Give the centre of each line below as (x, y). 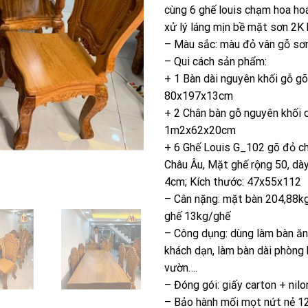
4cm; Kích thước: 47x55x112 (233, 181)
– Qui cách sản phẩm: (216, 61)
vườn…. (181, 267)
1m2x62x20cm (200, 130)
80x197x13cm (199, 96)
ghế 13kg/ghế (197, 216)
